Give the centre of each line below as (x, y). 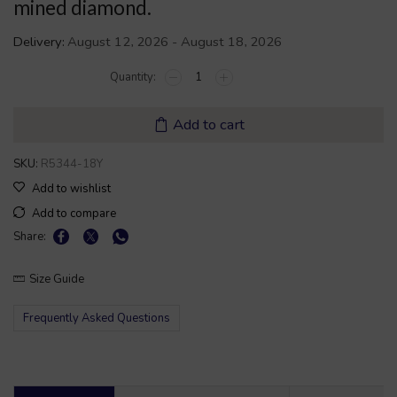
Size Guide (57, 280)
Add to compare (74, 214)
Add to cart (208, 125)
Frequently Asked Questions (97, 319)
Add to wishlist (71, 189)
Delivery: (39, 42)
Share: (30, 237)
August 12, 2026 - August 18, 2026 (175, 42)
